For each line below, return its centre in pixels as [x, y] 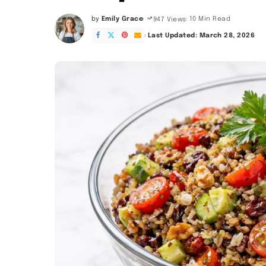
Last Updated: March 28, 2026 [201, 35]
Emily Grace [122, 19]
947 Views [170, 19]
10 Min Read [210, 19]
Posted [103, 23]
